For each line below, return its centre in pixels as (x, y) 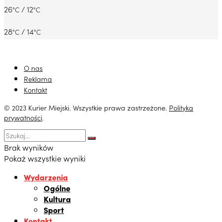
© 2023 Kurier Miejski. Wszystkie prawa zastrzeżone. (86, 108)
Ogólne (57, 188)
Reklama (38, 79)
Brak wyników (29, 147)
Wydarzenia (46, 177)
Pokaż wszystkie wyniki (45, 158)
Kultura (57, 199)
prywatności (23, 118)
